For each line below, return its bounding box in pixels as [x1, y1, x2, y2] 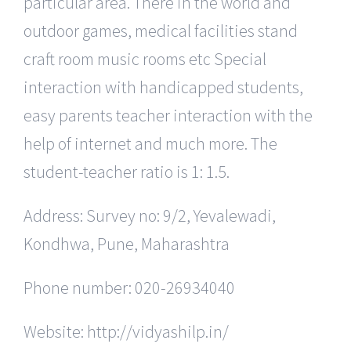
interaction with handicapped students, [24, 75, 303, 98]
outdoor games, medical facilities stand [24, 19, 298, 42]
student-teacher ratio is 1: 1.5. [24, 160, 230, 183]
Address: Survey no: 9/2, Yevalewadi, [24, 204, 276, 226]
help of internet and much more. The [24, 132, 277, 154]
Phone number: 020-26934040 [24, 276, 235, 299]
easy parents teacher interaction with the [24, 103, 313, 126]
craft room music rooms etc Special [24, 47, 266, 70]
